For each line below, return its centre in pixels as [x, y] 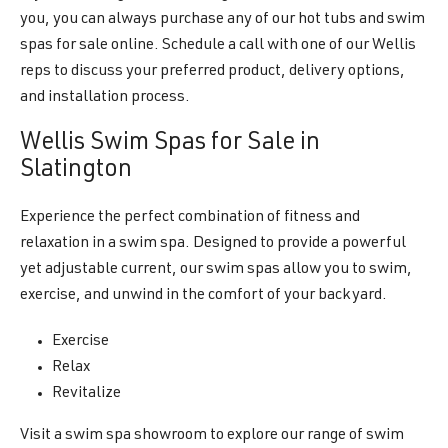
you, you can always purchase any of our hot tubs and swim [222, 20]
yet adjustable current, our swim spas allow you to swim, [216, 270]
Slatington [76, 171]
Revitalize [86, 394]
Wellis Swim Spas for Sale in [170, 144]
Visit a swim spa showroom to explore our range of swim [212, 436]
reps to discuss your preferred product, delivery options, [212, 72]
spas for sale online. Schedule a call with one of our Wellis [218, 46]
